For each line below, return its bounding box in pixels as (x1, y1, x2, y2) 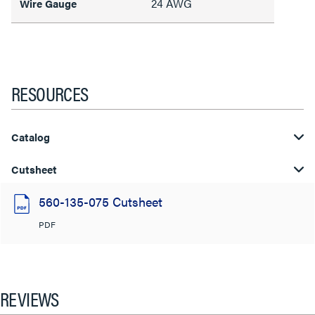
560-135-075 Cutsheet (39, 193, 162, 210)
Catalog (11, 129, 51, 144)
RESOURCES (11, 79, 89, 107)
